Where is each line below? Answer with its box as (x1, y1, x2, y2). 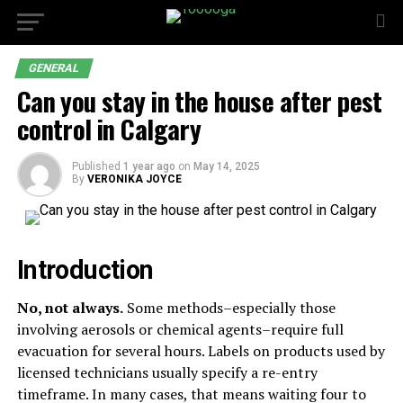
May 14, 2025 (193, 160, 260, 173)
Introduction (16, 255, 154, 285)
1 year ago (122, 160, 175, 173)
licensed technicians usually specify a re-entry (16, 363, 318, 382)
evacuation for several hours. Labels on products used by (16, 341, 385, 361)
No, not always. (16, 298, 123, 318)
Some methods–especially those (122, 298, 336, 318)
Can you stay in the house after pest (16, 82, 382, 120)
